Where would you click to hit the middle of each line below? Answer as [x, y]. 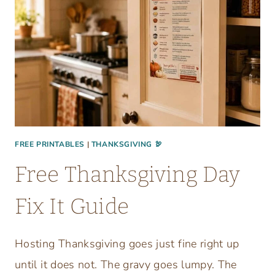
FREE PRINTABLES [50, 144]
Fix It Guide [72, 206]
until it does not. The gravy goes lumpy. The [126, 264]
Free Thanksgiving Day [128, 174]
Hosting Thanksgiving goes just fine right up [127, 243]
